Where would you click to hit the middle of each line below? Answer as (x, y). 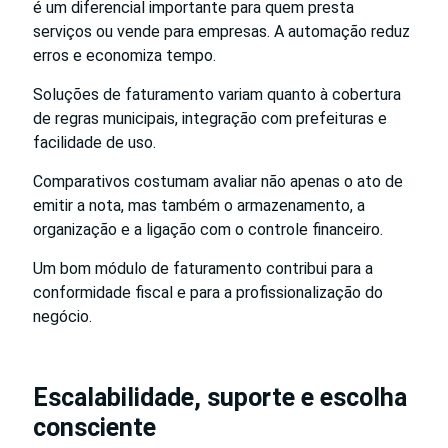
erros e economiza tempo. (124, 55)
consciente (94, 427)
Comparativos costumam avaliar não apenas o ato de (218, 181)
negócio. (62, 316)
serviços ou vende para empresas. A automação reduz (221, 31)
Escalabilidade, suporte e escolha (220, 397)
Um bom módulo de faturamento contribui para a (203, 268)
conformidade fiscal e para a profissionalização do (208, 292)
